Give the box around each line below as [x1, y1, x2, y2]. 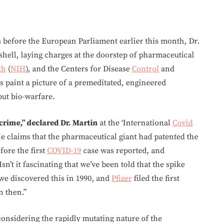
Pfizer [111, 173, 132, 183]
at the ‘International [98, 118, 172, 128]
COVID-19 [47, 146, 81, 156]
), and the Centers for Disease [26, 64, 132, 74]
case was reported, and [81, 146, 165, 156]
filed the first [132, 173, 179, 183]
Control [132, 64, 159, 74]
